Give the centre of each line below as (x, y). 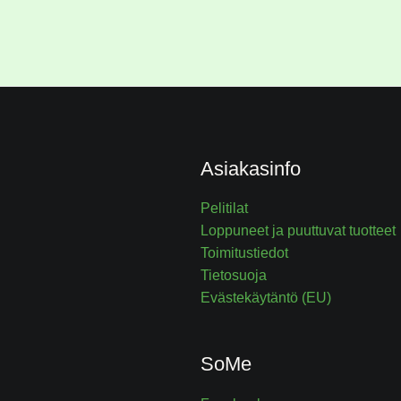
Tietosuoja (234, 276)
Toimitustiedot (244, 253)
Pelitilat (224, 209)
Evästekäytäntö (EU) (266, 298)
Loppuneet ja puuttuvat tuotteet (298, 231)
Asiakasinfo (251, 169)
